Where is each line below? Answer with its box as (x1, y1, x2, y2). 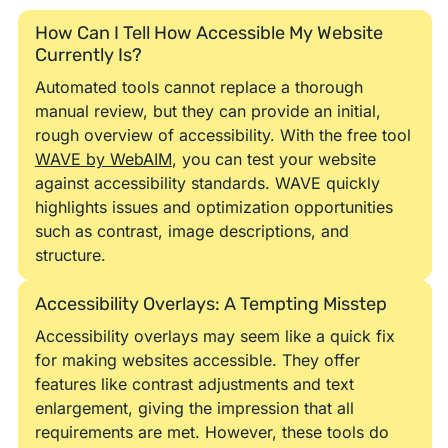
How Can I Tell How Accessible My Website (34, 22, 383, 45)
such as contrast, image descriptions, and (34, 221, 349, 242)
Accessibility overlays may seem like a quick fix (34, 325, 395, 346)
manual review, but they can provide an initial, (34, 101, 381, 122)
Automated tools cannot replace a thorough (34, 77, 363, 98)
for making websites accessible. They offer (34, 349, 360, 370)
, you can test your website (171, 149, 376, 170)
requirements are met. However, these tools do (34, 421, 389, 442)
